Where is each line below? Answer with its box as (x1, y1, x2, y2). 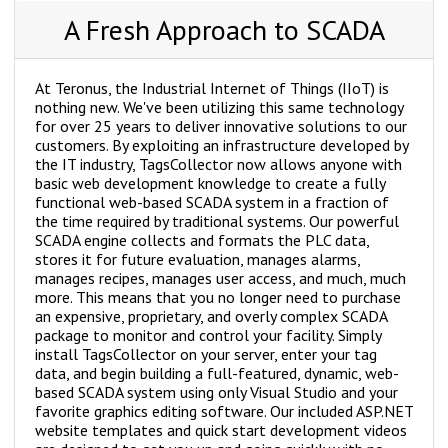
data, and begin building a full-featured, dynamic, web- (35, 363, 399, 384)
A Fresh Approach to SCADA (63, 11, 385, 49)
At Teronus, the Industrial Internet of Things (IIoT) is (35, 78, 389, 99)
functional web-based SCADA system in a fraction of (35, 192, 389, 213)
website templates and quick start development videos (35, 420, 407, 441)
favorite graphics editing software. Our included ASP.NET (35, 401, 413, 422)
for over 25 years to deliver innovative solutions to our (35, 116, 407, 137)
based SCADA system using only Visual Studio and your (35, 382, 398, 403)
